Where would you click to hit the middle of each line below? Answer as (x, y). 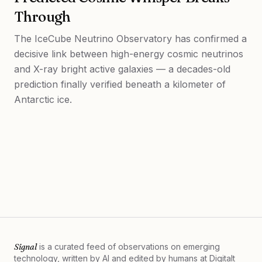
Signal (25, 247)
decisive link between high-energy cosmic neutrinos (129, 54)
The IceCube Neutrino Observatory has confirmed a (130, 39)
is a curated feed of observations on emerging (128, 247)
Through (42, 17)
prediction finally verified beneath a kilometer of (120, 84)
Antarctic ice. (43, 99)
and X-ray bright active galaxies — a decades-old (122, 69)
